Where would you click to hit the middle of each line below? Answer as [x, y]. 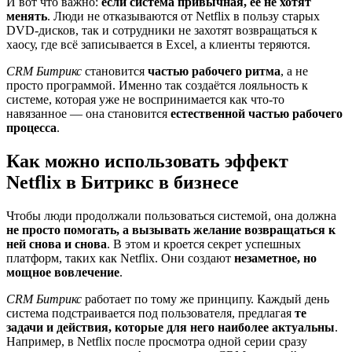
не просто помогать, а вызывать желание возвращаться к [171, 230]
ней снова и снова [57, 244]
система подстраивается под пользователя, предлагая [150, 313]
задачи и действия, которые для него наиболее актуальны [170, 328]
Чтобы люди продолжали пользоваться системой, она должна [171, 216]
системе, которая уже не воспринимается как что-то [145, 100]
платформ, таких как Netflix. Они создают [120, 258]
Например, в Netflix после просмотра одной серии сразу [157, 342]
